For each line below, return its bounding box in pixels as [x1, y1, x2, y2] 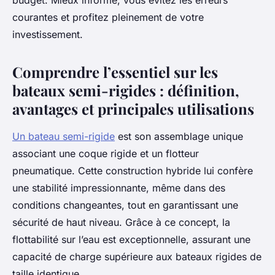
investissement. [12, 28, 83, 41]
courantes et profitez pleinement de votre [12, 11, 204, 24]
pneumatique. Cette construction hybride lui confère [12, 165, 253, 177]
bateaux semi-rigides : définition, [12, 80, 239, 101]
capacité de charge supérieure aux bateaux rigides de [12, 250, 261, 263]
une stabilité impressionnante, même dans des [12, 182, 225, 195]
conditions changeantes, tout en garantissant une [12, 199, 238, 212]
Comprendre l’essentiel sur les [12, 62, 218, 82]
